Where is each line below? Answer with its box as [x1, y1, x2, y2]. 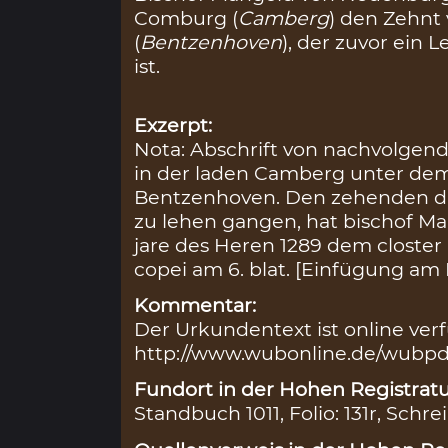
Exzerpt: [134, 112, 213, 137]
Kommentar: [134, 293, 257, 318]
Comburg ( [134, 6, 239, 31]
